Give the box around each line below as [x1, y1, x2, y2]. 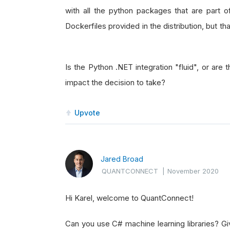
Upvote [74, 108, 100, 117]
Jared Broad [101, 155, 143, 163]
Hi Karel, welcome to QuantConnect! [65, 193, 194, 203]
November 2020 [167, 167, 219, 175]
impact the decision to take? [65, 78, 165, 87]
